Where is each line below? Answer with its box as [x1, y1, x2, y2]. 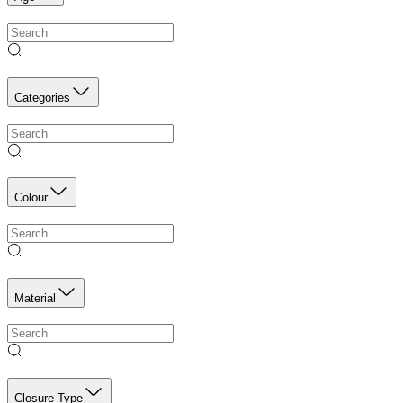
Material [14, 291, 56, 305]
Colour [14, 191, 48, 205]
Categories [14, 90, 70, 104]
